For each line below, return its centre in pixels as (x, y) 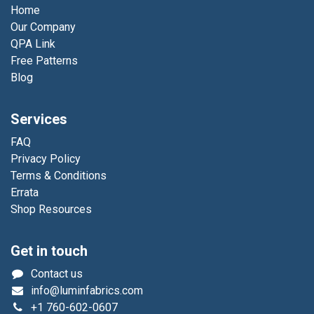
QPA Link (33, 44)
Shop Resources (51, 210)
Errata (25, 193)
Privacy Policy (46, 159)
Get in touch (49, 252)
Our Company (43, 27)
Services (39, 120)
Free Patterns (44, 61)
